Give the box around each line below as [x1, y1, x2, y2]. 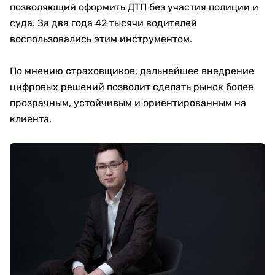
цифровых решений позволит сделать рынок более [10, 81, 254, 93]
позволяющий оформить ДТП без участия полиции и [10, 1, 258, 13]
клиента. [10, 113, 52, 125]
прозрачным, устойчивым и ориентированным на [10, 97, 246, 109]
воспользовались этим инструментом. [10, 33, 192, 45]
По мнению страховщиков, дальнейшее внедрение [10, 65, 254, 77]
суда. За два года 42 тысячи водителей [10, 17, 197, 29]
